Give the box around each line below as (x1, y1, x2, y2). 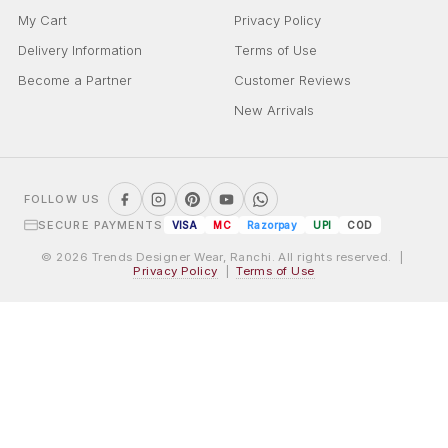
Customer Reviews (234, 72, 351, 89)
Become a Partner (18, 72, 132, 89)
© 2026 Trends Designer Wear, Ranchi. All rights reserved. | (41, 250, 407, 265)
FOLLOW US (24, 192, 100, 207)
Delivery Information (18, 42, 142, 59)
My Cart (18, 12, 67, 29)
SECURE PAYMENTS (38, 218, 164, 233)
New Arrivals (234, 102, 314, 119)
